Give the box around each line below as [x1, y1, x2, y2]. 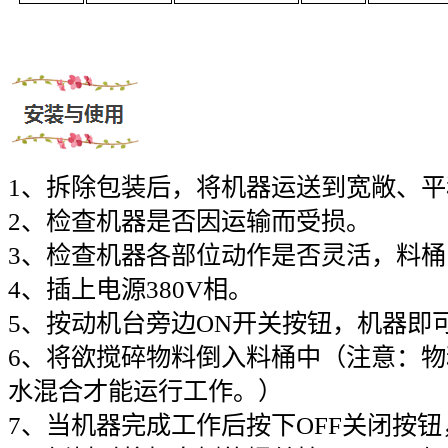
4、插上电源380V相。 [8, 275, 253, 304]
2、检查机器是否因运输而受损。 [8, 207, 371, 236]
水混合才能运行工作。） [8, 377, 283, 406]
